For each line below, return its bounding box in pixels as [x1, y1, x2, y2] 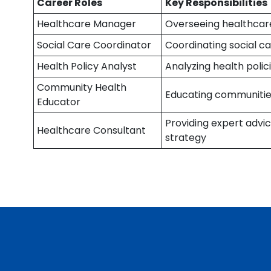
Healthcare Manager [37, 17, 137, 31]
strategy [165, 131, 207, 145]
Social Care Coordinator [37, 38, 152, 52]
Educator [37, 95, 81, 109]
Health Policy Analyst [37, 59, 137, 73]
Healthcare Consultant [37, 123, 146, 137]
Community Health [37, 80, 127, 94]
